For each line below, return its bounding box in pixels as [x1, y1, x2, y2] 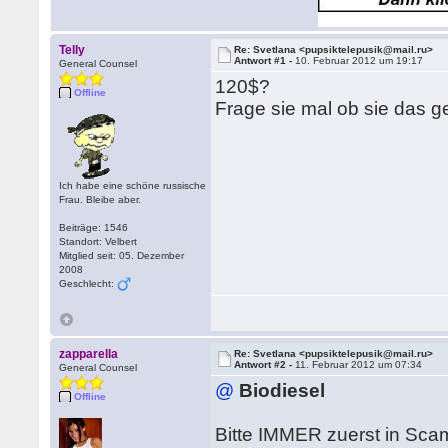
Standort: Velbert [59, 236, 138, 247]
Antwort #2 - [234, 359, 296, 370]
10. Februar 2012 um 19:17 [295, 55, 424, 66]
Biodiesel [239, 380, 326, 401]
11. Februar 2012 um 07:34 [295, 359, 423, 370]
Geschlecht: [59, 278, 118, 289]
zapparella [59, 347, 119, 361]
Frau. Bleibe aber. [59, 194, 142, 205]
